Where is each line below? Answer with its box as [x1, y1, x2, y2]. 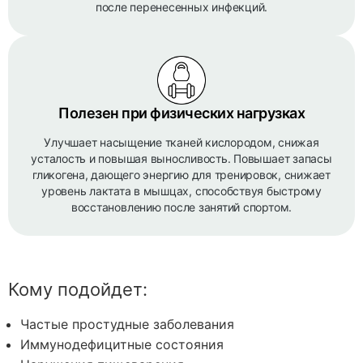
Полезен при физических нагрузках [58, 105, 305, 122]
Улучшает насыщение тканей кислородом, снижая [44, 135, 319, 149]
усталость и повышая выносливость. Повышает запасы [31, 152, 332, 165]
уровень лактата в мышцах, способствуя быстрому [41, 184, 322, 198]
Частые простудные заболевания [20, 316, 234, 332]
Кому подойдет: [8, 279, 147, 300]
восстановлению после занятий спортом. [70, 200, 293, 214]
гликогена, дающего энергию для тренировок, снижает [32, 168, 331, 181]
